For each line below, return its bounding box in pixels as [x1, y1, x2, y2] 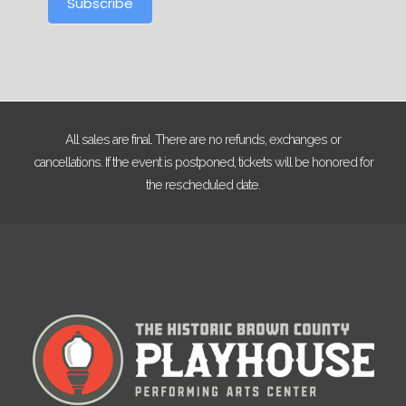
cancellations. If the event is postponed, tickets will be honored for [33, 155, 373, 170]
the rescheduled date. [146, 178, 260, 193]
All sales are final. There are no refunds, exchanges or [65, 132, 341, 148]
